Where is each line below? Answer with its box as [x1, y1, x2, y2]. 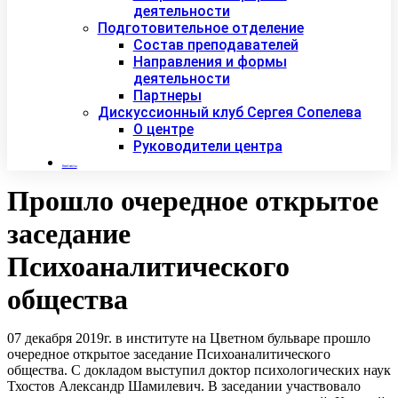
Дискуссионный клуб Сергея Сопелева [97, 104, 362, 122]
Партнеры [132, 87, 202, 105]
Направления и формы [132, 53, 287, 71]
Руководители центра [132, 138, 283, 155]
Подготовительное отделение [97, 20, 304, 37]
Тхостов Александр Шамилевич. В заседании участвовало [7, 378, 361, 394]
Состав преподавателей [132, 36, 298, 54]
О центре [132, 121, 194, 139]
